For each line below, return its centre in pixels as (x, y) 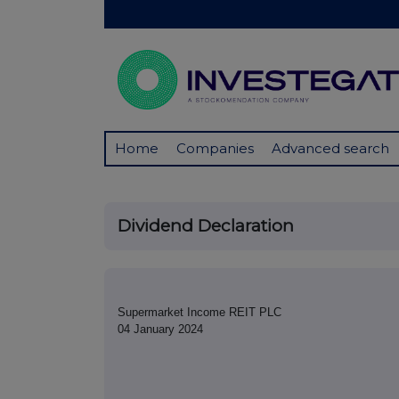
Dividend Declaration (206, 226)
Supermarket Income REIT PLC (199, 313)
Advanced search (330, 149)
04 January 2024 (160, 330)
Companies (215, 149)
